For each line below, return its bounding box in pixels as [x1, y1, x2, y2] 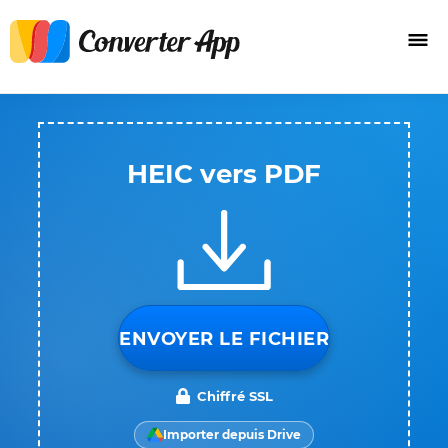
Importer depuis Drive [163, 427, 301, 442]
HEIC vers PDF [127, 158, 321, 190]
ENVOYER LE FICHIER [119, 328, 329, 350]
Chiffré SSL [197, 388, 273, 404]
